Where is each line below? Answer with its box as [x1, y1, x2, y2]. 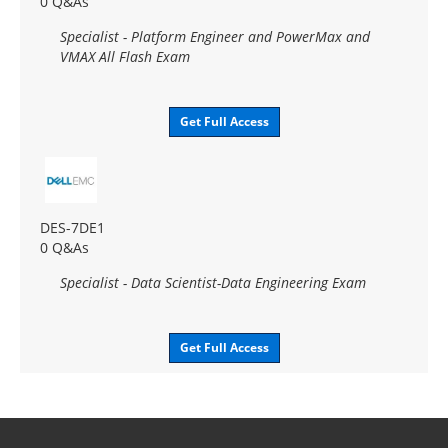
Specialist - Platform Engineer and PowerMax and [60, 26, 370, 46]
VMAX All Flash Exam [60, 46, 190, 66]
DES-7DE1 [40, 217, 105, 237]
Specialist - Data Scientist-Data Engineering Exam [60, 272, 366, 292]
